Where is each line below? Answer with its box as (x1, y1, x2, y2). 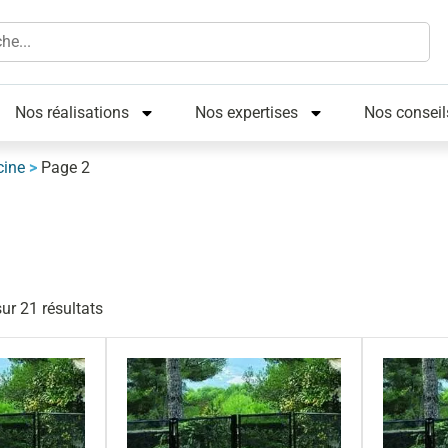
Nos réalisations (15, 103, 129, 122)
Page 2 (41, 158, 90, 177)
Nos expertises (195, 103, 298, 122)
